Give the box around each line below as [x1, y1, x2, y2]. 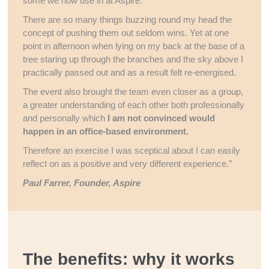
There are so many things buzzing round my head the [23, 14, 232, 25]
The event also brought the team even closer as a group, [23, 86, 244, 97]
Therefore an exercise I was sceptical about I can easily [23, 145, 241, 156]
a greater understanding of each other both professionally [23, 100, 245, 110]
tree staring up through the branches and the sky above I [23, 54, 244, 64]
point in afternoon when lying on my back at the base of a [23, 41, 245, 51]
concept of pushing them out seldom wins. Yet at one [23, 28, 229, 38]
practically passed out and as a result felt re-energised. [23, 67, 237, 77]
